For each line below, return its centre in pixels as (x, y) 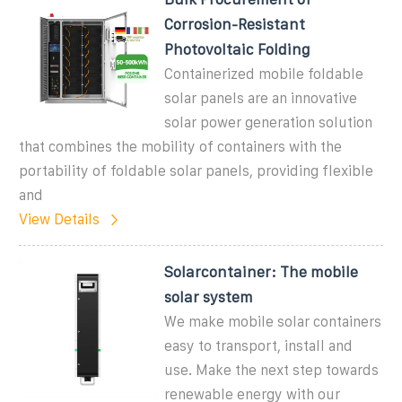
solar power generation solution (269, 122)
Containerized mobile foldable (264, 74)
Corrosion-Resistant (235, 24)
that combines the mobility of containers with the (180, 146)
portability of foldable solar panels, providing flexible (196, 170)
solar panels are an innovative (261, 98)
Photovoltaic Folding (237, 49)
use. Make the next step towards (272, 370)
